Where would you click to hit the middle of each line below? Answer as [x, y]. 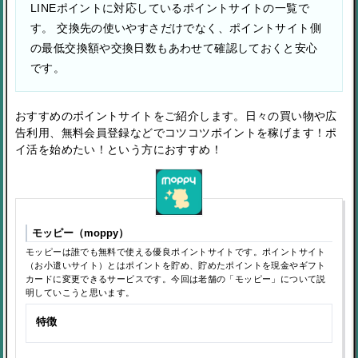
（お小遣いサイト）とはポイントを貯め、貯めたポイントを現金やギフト [176, 265]
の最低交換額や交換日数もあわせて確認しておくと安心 [174, 48]
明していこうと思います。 [80, 292]
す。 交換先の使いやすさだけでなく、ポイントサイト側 [176, 28]
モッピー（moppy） [80, 233]
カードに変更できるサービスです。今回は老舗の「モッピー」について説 [176, 278]
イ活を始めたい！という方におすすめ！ [119, 149]
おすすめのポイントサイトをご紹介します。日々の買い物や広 [176, 115]
